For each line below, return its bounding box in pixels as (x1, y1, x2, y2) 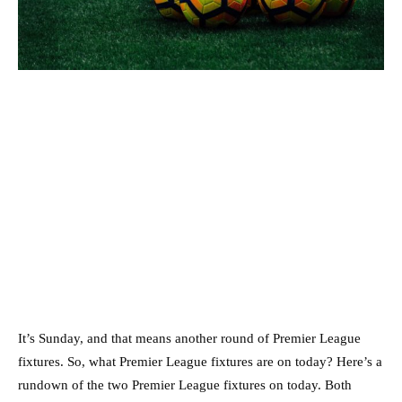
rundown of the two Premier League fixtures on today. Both (18, 377, 352, 392)
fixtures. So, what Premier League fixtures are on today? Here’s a (18, 354, 382, 369)
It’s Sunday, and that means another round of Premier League (18, 330, 361, 345)
